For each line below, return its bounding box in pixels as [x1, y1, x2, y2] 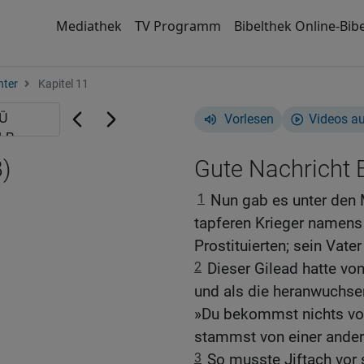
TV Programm [134, 17, 221, 35]
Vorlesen [224, 111, 274, 127]
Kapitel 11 [36, 77, 89, 91]
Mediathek [55, 17, 122, 35]
